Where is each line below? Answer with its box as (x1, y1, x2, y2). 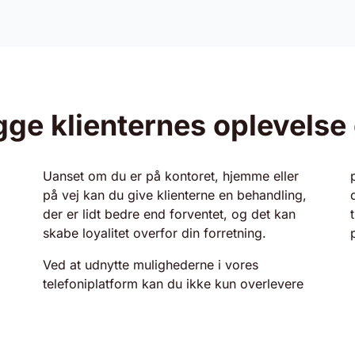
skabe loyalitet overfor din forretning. (43, 225, 266, 241)
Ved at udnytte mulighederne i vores (43, 257, 258, 273)
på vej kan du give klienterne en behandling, (43, 187, 307, 203)
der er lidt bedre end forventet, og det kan (43, 206, 296, 222)
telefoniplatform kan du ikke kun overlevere (43, 276, 303, 292)
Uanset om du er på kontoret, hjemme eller (43, 168, 299, 184)
